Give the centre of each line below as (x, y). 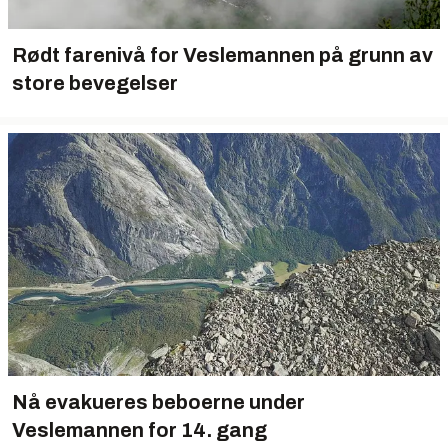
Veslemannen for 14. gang (139, 430)
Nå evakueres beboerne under (158, 402)
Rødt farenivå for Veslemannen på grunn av (222, 55)
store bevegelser (95, 83)
